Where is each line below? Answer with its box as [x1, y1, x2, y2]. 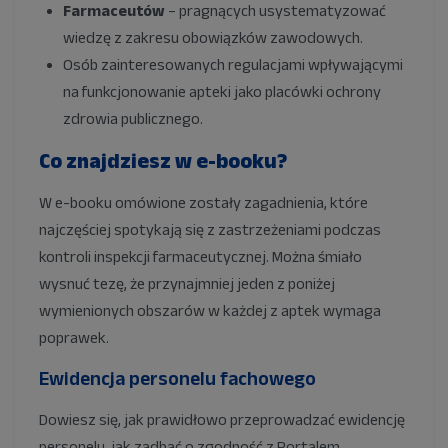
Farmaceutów [63, 2, 165, 20]
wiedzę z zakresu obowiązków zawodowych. [63, 29, 363, 47]
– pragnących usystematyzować [165, 2, 386, 20]
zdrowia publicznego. [63, 110, 203, 128]
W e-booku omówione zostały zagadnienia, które [39, 194, 368, 212]
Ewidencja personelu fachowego [39, 367, 316, 390]
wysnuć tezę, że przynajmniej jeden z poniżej [39, 275, 335, 293]
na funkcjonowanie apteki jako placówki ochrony [63, 83, 381, 101]
